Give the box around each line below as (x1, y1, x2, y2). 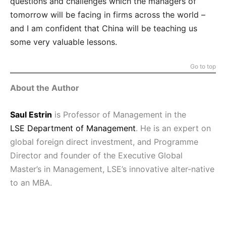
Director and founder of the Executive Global (10, 150, 183, 160)
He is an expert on (140, 123, 211, 133)
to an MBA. (10, 177, 52, 188)
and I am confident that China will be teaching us (10, 23, 197, 33)
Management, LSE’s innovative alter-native (53, 163, 214, 174)
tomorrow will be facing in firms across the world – (10, 9, 205, 20)
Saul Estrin (10, 109, 52, 120)
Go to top (190, 62, 216, 70)
